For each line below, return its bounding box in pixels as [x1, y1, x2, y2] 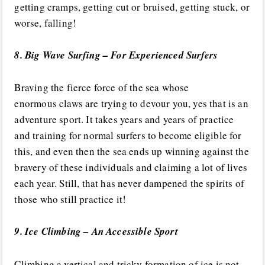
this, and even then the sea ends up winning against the [14, 144, 249, 159]
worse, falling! [14, 15, 77, 30]
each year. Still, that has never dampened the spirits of [14, 176, 245, 190]
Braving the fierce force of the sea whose [14, 80, 189, 95]
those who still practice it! [14, 192, 127, 206]
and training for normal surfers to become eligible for [14, 128, 242, 143]
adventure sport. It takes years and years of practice [14, 112, 234, 127]
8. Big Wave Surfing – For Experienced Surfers [14, 48, 218, 62]
